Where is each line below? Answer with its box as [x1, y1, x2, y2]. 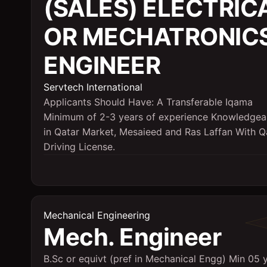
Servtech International [44, 81, 142, 93]
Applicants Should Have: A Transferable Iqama [44, 96, 253, 108]
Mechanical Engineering [44, 209, 150, 221]
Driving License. [44, 141, 115, 153]
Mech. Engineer [44, 222, 221, 252]
